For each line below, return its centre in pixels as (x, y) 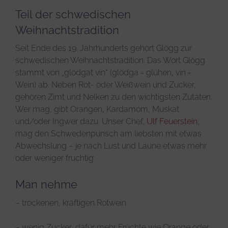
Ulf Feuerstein (172, 122)
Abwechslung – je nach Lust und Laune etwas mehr (111, 146)
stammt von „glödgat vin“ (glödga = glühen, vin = (103, 73)
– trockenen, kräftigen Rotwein (71, 203)
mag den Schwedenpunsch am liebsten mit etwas (108, 134)
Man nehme (46, 184)
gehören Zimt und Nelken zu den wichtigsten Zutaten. (114, 97)
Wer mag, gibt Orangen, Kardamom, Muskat (97, 109)
